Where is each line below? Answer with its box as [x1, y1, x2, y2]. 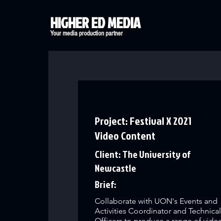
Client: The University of [95, 147, 191, 161]
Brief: [95, 177, 117, 191]
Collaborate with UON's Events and [95, 196, 218, 206]
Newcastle [95, 161, 137, 175]
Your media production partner [50, 30, 123, 37]
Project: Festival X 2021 [95, 113, 192, 128]
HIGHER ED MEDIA [50, 12, 141, 33]
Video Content [95, 128, 156, 143]
